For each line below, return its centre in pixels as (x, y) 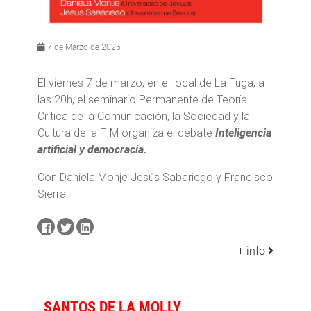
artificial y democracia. (92, 150)
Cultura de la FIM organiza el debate (126, 133)
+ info (253, 251)
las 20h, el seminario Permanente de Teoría (142, 100)
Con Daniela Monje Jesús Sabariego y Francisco (155, 178)
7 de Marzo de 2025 (83, 47)
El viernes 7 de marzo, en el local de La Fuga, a (151, 83)
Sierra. (53, 194)
